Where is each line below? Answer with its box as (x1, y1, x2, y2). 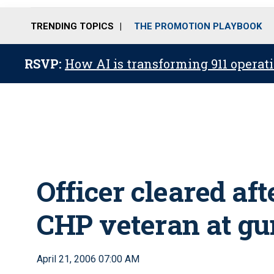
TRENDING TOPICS (31, 20, 114, 32)
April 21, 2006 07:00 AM (37, 253, 139, 265)
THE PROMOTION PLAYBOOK (134, 20, 262, 32)
